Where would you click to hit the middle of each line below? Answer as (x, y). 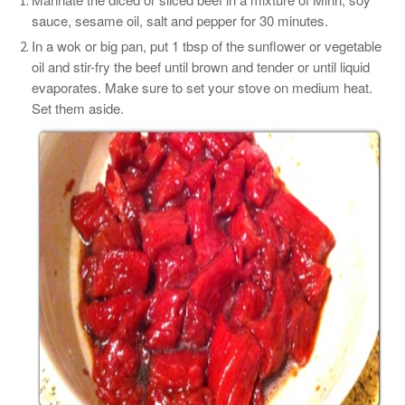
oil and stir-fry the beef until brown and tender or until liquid (201, 66)
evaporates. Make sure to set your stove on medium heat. (202, 87)
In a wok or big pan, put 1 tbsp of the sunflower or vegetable (207, 46)
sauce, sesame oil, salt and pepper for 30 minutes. (180, 20)
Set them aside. (78, 108)
